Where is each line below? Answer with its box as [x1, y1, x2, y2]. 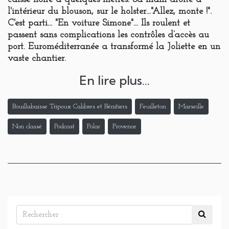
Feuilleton [140, 103, 166, 111]
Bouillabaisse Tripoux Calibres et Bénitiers [12, 103, 127, 111]
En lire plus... [79, 73, 150, 88]
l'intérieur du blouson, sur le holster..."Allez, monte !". [8, 7, 212, 17]
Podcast [54, 123, 75, 131]
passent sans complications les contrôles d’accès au [8, 30, 209, 40]
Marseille [178, 103, 204, 111]
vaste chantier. [8, 54, 66, 64]
